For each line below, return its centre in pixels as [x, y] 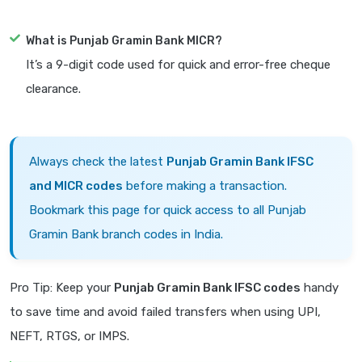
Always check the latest [98, 162]
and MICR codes [76, 186]
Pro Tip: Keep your [62, 288]
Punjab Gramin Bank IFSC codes [207, 288]
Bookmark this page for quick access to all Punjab [168, 210]
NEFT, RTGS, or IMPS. [69, 337]
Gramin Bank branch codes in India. [126, 235]
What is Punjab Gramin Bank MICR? [124, 41]
